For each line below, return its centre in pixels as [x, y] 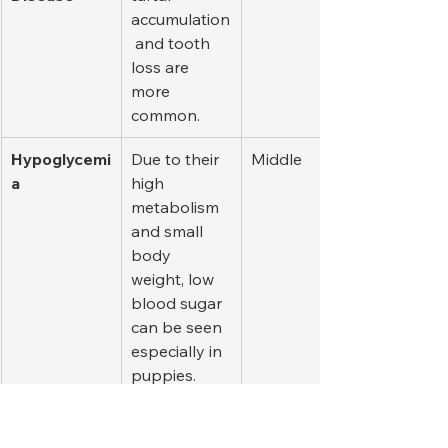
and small [169, 231]
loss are [162, 67]
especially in [178, 351]
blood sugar [178, 303]
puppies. [163, 375]
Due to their [177, 159]
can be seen [178, 327]
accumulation [180, 19]
